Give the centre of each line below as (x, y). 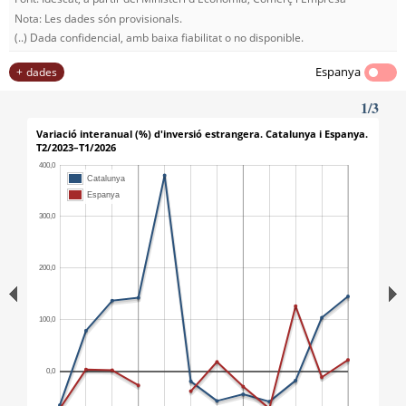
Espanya (338, 72)
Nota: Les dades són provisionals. (98, 18)
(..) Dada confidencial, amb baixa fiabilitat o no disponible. (159, 38)
